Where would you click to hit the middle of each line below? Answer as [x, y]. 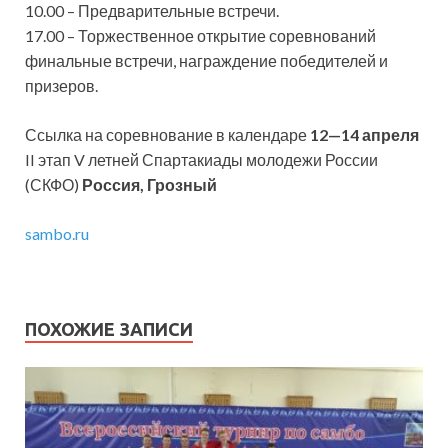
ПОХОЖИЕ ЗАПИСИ [109, 329]
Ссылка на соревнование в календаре [167, 135]
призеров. [61, 86]
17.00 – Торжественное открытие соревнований [200, 36]
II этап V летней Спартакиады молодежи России [201, 160]
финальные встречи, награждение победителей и [206, 61]
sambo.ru [57, 234]
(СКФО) [53, 185]
